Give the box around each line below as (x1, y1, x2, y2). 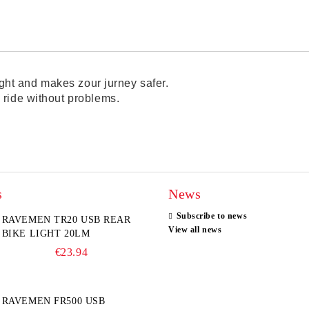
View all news (168, 225, 222, 235)
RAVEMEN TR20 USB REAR (1, 215, 131, 225)
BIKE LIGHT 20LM (1, 228, 90, 239)
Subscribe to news (176, 211, 248, 221)
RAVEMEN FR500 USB (1, 296, 106, 306)
